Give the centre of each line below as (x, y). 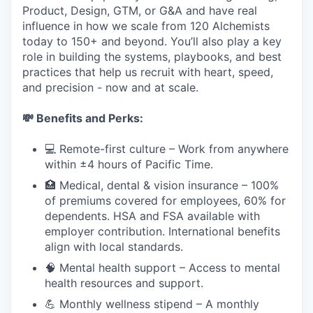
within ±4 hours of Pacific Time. (129, 164)
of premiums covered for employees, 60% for (165, 201)
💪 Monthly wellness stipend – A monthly (152, 304)
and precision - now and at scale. (110, 87)
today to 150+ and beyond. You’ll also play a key (152, 41)
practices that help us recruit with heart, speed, (148, 72)
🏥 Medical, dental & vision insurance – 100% (162, 185)
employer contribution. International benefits (162, 231)
